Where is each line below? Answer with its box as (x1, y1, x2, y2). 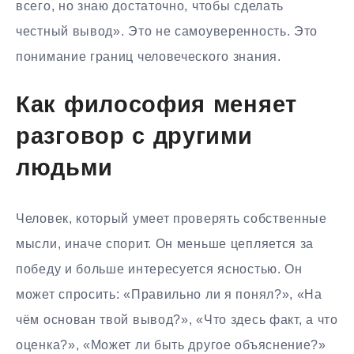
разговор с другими (16, 126, 253, 150)
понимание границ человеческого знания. (16, 50, 281, 64)
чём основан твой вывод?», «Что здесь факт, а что (16, 312, 338, 326)
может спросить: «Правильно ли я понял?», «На (16, 287, 322, 301)
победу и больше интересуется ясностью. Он (16, 262, 303, 276)
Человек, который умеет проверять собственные (16, 211, 327, 225)
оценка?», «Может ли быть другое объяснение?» (16, 337, 326, 352)
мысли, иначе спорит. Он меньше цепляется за (16, 236, 314, 250)
